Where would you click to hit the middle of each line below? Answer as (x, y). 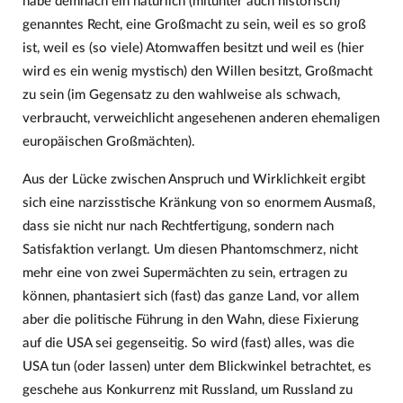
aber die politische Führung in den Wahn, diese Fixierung (190, 319)
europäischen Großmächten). (108, 142)
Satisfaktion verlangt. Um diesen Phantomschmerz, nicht (190, 249)
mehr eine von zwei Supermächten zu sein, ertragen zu (184, 273)
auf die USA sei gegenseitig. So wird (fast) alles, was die (188, 343)
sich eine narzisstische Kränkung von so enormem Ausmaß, (198, 202)
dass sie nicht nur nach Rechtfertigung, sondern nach (178, 226)
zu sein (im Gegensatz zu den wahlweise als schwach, (181, 95)
